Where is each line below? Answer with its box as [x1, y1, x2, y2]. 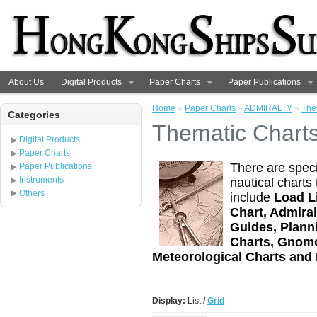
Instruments [19, 175, 64, 185]
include [230, 190, 274, 204]
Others [19, 188, 45, 198]
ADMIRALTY [244, 103, 292, 113]
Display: [152, 296, 185, 306]
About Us [8, 77, 44, 87]
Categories [8, 109, 60, 120]
